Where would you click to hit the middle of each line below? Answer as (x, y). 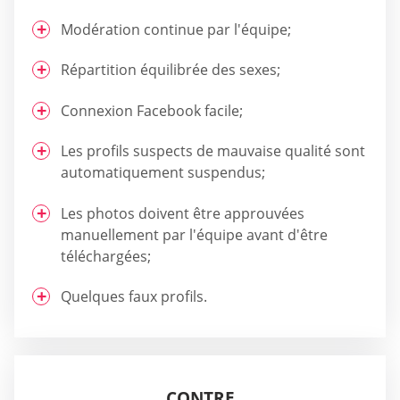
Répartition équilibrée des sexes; (171, 70)
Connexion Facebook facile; (152, 110)
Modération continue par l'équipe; (176, 29)
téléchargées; (106, 256)
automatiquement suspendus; (163, 173)
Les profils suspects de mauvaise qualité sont (213, 151)
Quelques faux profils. (134, 296)
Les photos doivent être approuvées (183, 213)
